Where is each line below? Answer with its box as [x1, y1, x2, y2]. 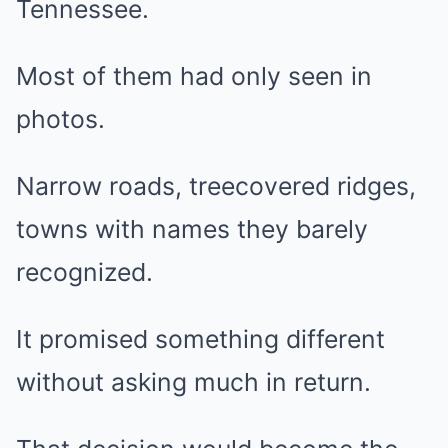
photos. [16, 104, 105, 135]
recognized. [16, 257, 153, 288]
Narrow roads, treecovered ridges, [16, 171, 416, 202]
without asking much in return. [16, 367, 371, 398]
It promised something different [16, 324, 385, 355]
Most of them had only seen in [16, 61, 372, 92]
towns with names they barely [16, 214, 368, 245]
